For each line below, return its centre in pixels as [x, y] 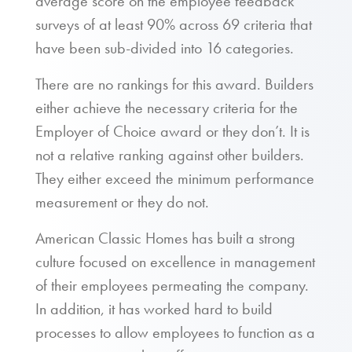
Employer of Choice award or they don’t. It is [172, 131]
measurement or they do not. [122, 202]
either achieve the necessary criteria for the [167, 108]
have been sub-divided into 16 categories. [165, 48]
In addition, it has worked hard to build [154, 309]
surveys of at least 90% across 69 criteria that [174, 24]
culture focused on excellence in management [175, 262]
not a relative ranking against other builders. [170, 155]
